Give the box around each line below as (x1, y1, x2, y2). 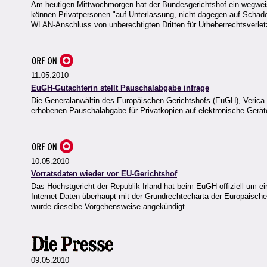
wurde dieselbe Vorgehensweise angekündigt (31, 202, 185, 212)
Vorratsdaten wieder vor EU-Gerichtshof (31, 169, 177, 179)
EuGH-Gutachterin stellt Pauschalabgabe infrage (31, 83, 209, 93)
